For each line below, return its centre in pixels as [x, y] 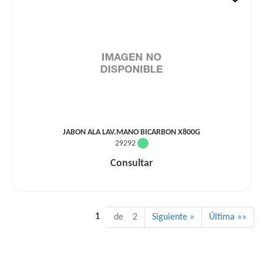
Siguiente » [173, 217]
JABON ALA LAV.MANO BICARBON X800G [131, 132]
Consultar [131, 163]
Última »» [228, 217]
